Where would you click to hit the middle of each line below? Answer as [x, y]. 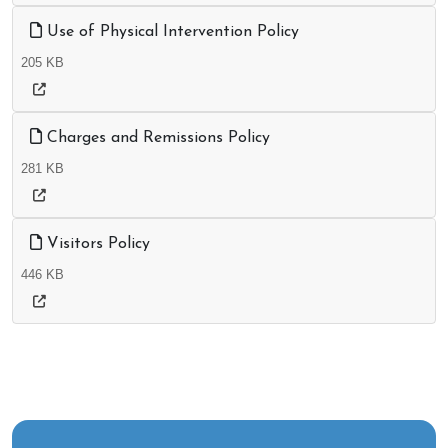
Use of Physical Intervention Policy [170, 32]
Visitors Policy [96, 244]
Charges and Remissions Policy [156, 138]
